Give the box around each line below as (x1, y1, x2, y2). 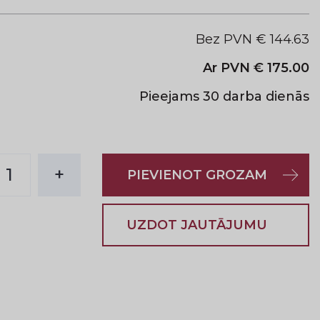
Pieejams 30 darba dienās (139, 89, 309, 104)
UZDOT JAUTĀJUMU (126, 217, 267, 233)
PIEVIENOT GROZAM (126, 167, 267, 183)
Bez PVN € (196, 31, 270, 47)
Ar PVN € (203, 60, 267, 76)
